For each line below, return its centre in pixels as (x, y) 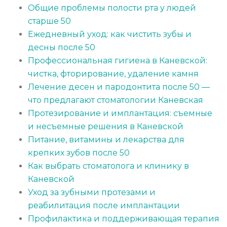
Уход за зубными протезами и (92, 193)
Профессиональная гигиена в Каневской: (118, 61)
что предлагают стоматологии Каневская (116, 100)
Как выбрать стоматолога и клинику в (108, 166)
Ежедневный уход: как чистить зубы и (110, 34)
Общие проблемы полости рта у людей (112, 8)
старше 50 (49, 21)
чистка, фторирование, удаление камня (113, 74)
